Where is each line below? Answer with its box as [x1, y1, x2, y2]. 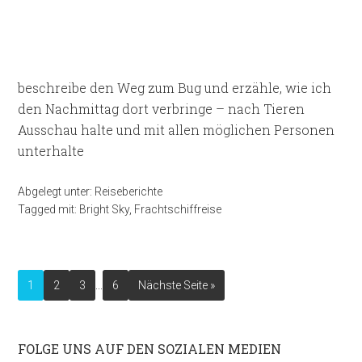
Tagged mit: [18, 203, 80, 216]
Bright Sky [79, 203, 130, 216]
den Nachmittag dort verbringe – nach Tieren [18, 100, 305, 117]
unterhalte [18, 142, 85, 159]
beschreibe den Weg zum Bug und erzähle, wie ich [18, 79, 332, 96]
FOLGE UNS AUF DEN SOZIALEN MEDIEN [18, 340, 282, 357]
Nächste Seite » [138, 279, 216, 292]
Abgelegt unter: [18, 185, 95, 198]
